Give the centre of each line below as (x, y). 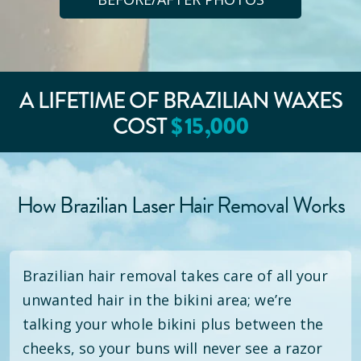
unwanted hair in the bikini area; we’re (157, 300)
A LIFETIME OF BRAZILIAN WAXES (180, 100)
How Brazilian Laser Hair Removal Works (180, 205)
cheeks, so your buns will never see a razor (173, 348)
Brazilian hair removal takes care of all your (176, 276)
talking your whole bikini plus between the (173, 324)
